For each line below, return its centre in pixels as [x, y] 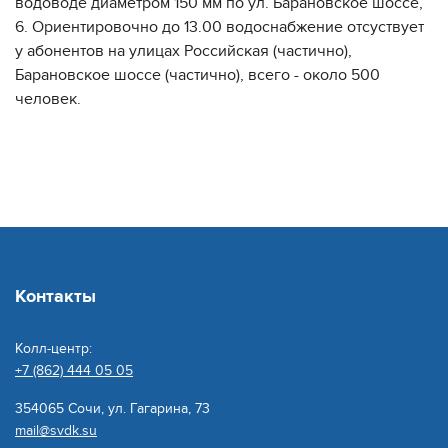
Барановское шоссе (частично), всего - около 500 [197, 75]
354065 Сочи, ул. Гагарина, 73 [112, 408]
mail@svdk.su [56, 430]
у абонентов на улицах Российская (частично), [183, 51]
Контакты [55, 297]
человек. [52, 99]
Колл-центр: [53, 348]
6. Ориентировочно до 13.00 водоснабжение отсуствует [219, 27]
